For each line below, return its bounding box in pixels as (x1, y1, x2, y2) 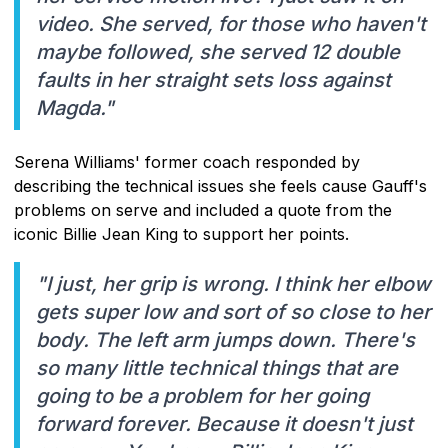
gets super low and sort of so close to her (36, 299, 431, 324)
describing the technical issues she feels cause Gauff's (14, 175, 427, 196)
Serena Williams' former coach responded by (14, 151, 360, 172)
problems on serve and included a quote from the (14, 199, 392, 220)
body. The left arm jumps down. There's (36, 327, 415, 352)
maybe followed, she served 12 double (36, 39, 400, 64)
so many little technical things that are (36, 355, 398, 380)
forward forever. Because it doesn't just (36, 411, 413, 436)
